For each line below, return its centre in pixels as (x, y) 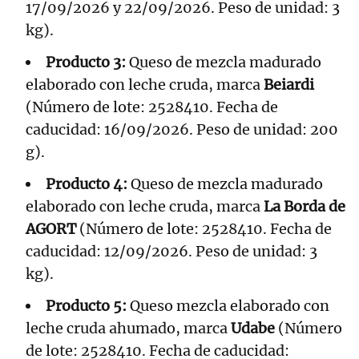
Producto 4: (87, 184)
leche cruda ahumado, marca (128, 329)
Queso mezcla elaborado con (228, 306)
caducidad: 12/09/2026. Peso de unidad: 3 (171, 252)
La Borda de (305, 207)
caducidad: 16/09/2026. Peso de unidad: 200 (182, 130)
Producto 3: (86, 63)
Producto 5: (86, 306)
